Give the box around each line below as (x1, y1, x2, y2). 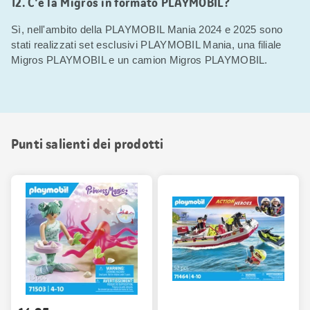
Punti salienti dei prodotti (11, 134, 164, 153)
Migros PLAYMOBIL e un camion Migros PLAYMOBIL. (11, 53, 268, 66)
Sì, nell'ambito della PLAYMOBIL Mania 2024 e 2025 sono (11, 23, 283, 35)
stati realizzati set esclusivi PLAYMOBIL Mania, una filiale (11, 38, 282, 51)
